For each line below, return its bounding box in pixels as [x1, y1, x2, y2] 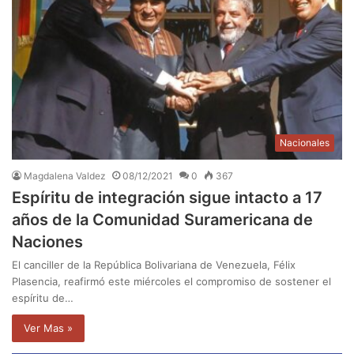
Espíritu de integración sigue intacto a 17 [12, 187, 322, 207]
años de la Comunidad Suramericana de [12, 209, 313, 229]
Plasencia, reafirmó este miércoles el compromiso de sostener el [12, 274, 331, 288]
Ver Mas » [24, 321, 73, 334]
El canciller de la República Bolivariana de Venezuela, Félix [12, 258, 296, 271]
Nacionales [280, 136, 330, 149]
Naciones [12, 232, 83, 251]
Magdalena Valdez [24, 169, 106, 182]
